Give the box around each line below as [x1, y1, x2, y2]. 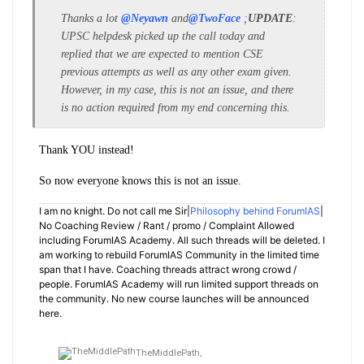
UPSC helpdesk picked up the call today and [61, 29, 265, 42]
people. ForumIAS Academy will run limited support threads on [39, 277, 318, 290]
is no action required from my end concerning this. [61, 101, 290, 114]
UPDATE [248, 11, 292, 24]
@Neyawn [121, 11, 168, 24]
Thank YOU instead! [39, 143, 134, 156]
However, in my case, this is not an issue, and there [61, 83, 293, 96]
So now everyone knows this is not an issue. [39, 174, 241, 187]
